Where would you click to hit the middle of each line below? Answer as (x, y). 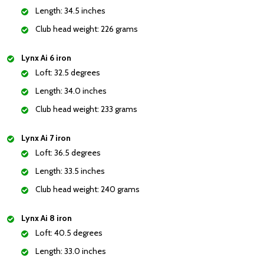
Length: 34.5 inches (70, 11)
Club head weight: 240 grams (88, 189)
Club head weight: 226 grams (87, 29)
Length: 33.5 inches (70, 171)
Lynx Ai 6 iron (46, 58)
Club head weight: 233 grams (86, 109)
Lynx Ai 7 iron (46, 138)
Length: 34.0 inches (71, 91)
